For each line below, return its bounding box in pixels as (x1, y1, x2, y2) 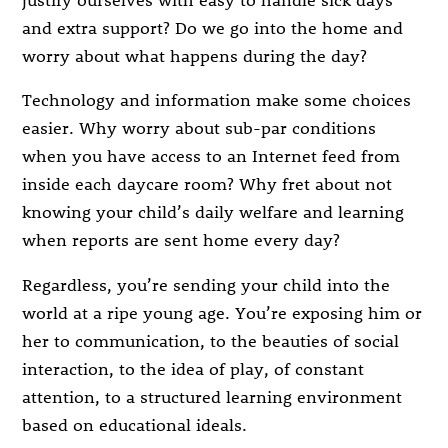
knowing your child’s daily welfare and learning (22, 200, 405, 223)
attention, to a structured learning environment (22, 384, 403, 407)
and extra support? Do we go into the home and (22, 15, 404, 38)
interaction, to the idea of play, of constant (22, 356, 365, 379)
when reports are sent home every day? (22, 228, 341, 251)
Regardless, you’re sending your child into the (22, 272, 391, 295)
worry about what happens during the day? (22, 43, 368, 66)
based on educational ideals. (22, 412, 248, 435)
